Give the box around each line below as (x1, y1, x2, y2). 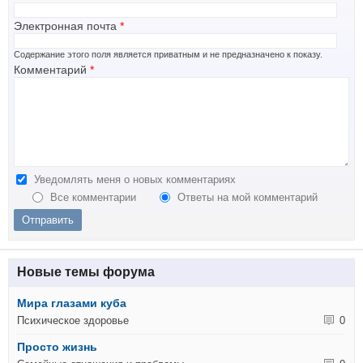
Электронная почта (14, 19, 120, 32)
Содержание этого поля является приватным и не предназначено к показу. (14, 49, 322, 59)
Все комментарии (49, 191, 139, 204)
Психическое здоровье (17, 314, 130, 327)
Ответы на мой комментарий (177, 191, 318, 204)
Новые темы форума (16, 265, 155, 280)
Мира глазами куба (17, 296, 127, 310)
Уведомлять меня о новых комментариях (34, 173, 236, 186)
